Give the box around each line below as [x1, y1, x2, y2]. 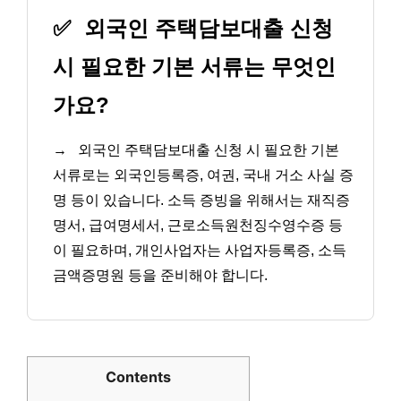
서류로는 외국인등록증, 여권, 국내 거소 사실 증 [53, 167, 354, 183]
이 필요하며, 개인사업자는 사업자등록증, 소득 [53, 243, 346, 259]
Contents [106, 368, 171, 387]
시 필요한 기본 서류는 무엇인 [53, 55, 336, 80]
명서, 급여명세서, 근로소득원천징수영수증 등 [53, 218, 343, 234]
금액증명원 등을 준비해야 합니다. [53, 268, 268, 284]
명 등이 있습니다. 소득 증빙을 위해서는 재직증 [53, 192, 350, 209]
